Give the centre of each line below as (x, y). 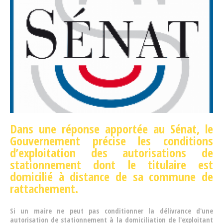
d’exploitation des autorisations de (111, 152)
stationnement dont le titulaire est (111, 164)
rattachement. (44, 188)
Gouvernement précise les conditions (111, 140)
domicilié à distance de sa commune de (111, 176)
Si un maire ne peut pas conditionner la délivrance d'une (111, 211)
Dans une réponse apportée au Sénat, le (111, 128)
